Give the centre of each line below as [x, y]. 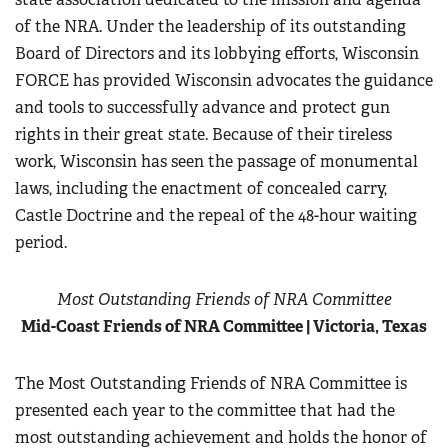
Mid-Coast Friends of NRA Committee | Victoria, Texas [224, 326]
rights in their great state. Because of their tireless [203, 134]
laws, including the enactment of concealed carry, [201, 188]
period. [41, 242]
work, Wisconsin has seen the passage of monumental [216, 161]
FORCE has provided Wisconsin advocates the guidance [224, 80]
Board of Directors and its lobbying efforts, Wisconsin [217, 53]
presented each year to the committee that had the [205, 410]
